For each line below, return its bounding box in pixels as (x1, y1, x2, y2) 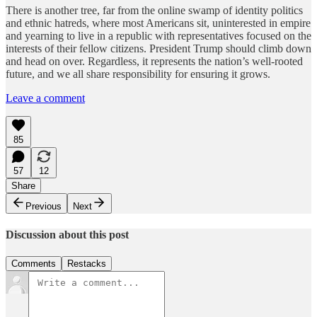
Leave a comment (6, 91, 85, 104)
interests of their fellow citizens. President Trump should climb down (6, 42, 311, 54)
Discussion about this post (6, 228, 129, 241)
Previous (25, 200, 62, 212)
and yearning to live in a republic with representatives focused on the (6, 29, 311, 42)
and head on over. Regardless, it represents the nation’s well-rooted (6, 54, 303, 67)
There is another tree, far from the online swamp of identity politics (6, 4, 303, 16)
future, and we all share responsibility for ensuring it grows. (6, 67, 270, 80)
